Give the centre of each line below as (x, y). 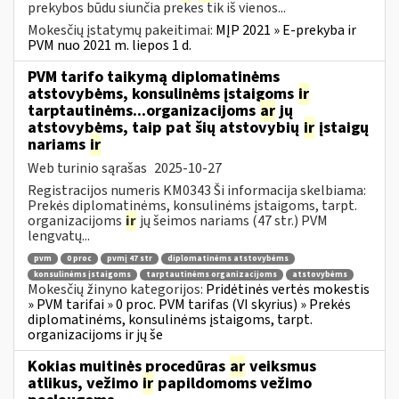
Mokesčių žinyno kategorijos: (117, 289)
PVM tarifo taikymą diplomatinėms (154, 77)
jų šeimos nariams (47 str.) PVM (232, 220)
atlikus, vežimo (85, 383)
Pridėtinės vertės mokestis (288, 289)
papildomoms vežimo (233, 383)
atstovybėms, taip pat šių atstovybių (165, 127)
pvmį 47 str (130, 259)
